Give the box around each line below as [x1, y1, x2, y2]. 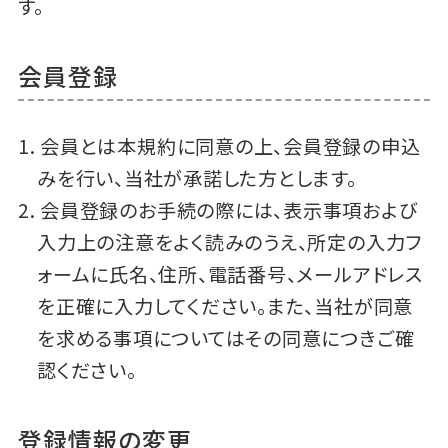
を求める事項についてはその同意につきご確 [37, 324, 415, 353]
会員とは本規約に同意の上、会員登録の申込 [40, 132, 421, 161]
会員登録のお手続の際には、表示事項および [40, 196, 418, 225]
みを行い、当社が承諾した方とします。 [37, 164, 357, 193]
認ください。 [37, 356, 137, 385]
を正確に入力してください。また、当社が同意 [37, 292, 414, 321]
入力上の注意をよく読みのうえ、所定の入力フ [37, 228, 423, 257]
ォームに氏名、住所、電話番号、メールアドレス [37, 260, 423, 289]
